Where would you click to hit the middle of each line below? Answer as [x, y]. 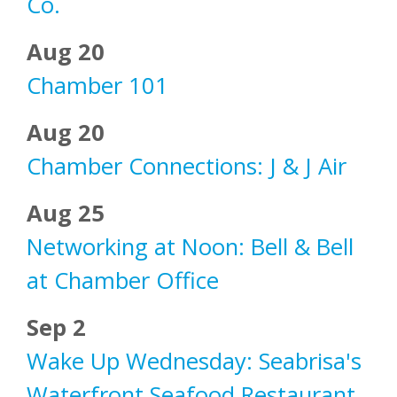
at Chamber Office [123, 281]
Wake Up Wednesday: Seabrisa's [194, 362]
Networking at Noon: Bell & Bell [190, 247]
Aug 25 [66, 214]
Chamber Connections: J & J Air [187, 167]
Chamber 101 [97, 86]
